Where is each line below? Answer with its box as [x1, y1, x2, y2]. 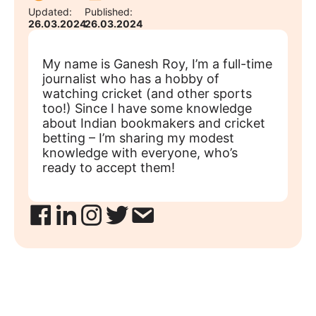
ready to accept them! [42, 160, 175, 175]
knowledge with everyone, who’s [42, 145, 238, 160]
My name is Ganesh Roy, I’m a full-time [42, 56, 272, 71]
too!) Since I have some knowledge [42, 101, 252, 116]
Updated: [28, 6, 72, 18]
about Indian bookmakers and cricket [42, 116, 265, 130]
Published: [85, 6, 133, 18]
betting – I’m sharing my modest [42, 130, 234, 145]
